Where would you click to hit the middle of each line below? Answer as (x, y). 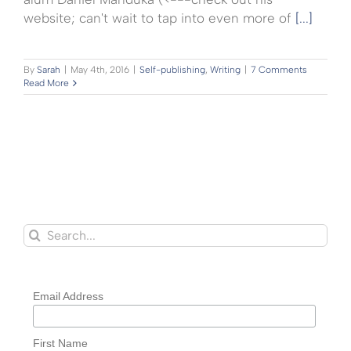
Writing (225, 70)
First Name (60, 343)
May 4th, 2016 (100, 70)
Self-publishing (172, 70)
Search (44, 233)
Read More (46, 83)
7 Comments (279, 70)
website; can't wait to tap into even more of (159, 18)
